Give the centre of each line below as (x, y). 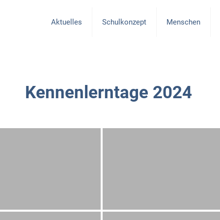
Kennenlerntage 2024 (109, 93)
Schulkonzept (124, 22)
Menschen (183, 22)
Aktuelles (67, 22)
